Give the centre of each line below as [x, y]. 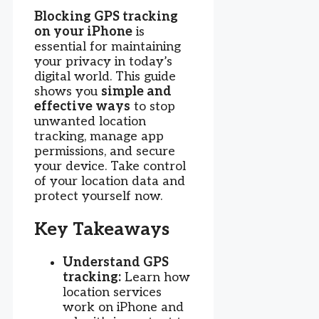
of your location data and [110, 182]
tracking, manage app [99, 137]
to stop [153, 107]
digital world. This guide [105, 77]
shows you [68, 92]
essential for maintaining [108, 47]
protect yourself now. [98, 197]
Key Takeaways [102, 229]
